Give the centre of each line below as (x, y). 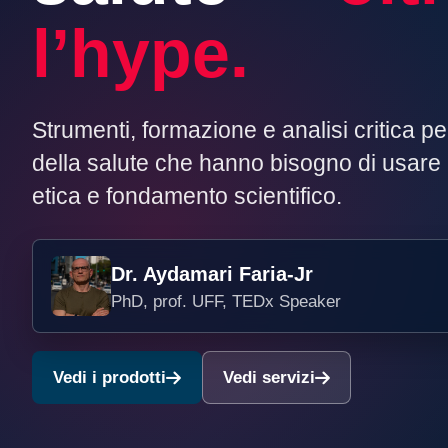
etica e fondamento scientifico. (187, 196)
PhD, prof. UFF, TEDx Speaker (226, 301)
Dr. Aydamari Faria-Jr (212, 273)
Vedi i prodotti (109, 377)
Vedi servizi (269, 377)
